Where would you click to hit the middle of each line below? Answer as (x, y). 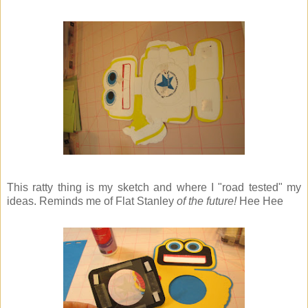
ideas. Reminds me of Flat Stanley (92, 201)
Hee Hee (261, 201)
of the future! (208, 201)
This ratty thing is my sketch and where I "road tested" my (154, 188)
